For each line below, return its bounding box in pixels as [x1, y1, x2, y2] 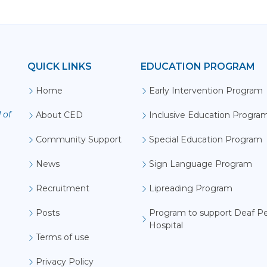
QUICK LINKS [27, 61, 92, 72]
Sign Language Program [149, 159, 252, 169]
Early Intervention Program [149, 85, 263, 96]
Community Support [36, 134, 122, 145]
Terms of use [36, 232, 89, 243]
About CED [36, 110, 83, 120]
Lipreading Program [149, 183, 232, 194]
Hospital [149, 220, 183, 231]
